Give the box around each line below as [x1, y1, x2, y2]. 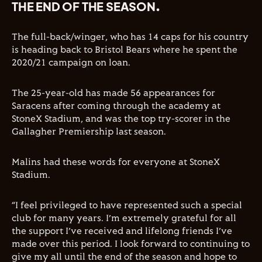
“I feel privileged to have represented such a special [12, 201, 242, 211]
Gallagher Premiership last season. [12, 127, 166, 137]
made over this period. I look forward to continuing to [12, 239, 250, 249]
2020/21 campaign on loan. [12, 58, 130, 68]
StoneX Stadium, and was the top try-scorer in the [12, 114, 230, 124]
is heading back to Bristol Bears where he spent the [12, 45, 237, 55]
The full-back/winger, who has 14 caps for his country [12, 32, 249, 42]
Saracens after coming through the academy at [12, 101, 220, 111]
